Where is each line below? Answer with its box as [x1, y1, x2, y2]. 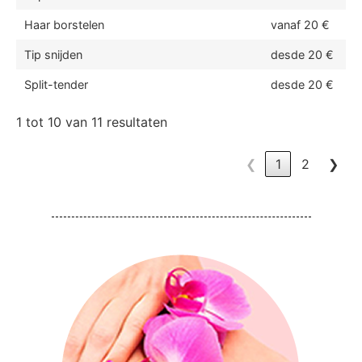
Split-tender [24, 78, 88, 91]
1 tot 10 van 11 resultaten [16, 114, 167, 130]
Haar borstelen [24, 18, 104, 32]
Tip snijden [24, 48, 82, 61]
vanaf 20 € [271, 18, 330, 32]
